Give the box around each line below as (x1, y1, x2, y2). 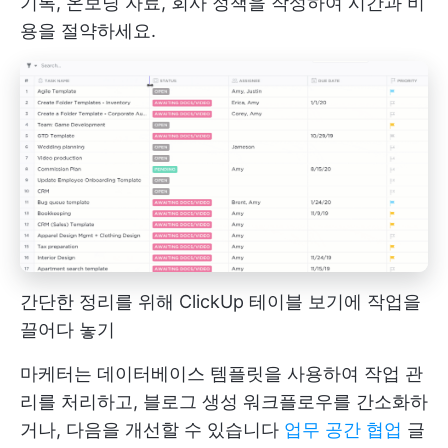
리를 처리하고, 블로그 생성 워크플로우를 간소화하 (20, 391, 428, 413)
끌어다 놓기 (20, 319, 115, 341)
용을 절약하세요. (20, 20, 156, 41)
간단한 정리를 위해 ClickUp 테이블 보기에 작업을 (20, 291, 421, 313)
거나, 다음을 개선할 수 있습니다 (20, 419, 284, 441)
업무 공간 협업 (284, 419, 402, 441)
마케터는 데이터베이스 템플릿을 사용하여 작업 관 (20, 363, 423, 385)
